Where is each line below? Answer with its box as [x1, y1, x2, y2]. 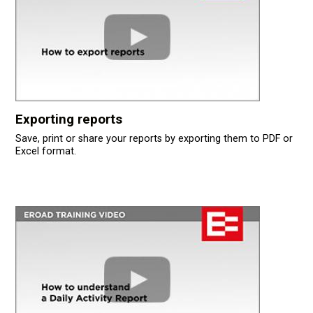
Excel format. [15, 145, 76, 157]
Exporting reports [15, 111, 122, 127]
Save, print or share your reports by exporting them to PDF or [15, 132, 293, 145]
